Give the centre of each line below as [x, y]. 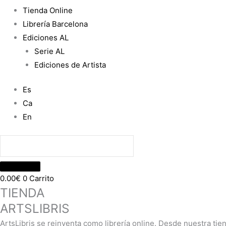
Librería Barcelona [55, 24]
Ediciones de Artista [70, 65]
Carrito [42, 178]
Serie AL [49, 51]
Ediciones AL [46, 37]
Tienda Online [48, 10]
